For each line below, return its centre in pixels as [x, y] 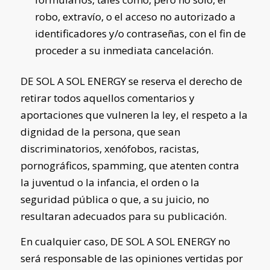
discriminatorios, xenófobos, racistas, [109, 149]
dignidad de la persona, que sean [100, 132]
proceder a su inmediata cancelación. [124, 50]
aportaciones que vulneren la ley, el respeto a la [134, 115]
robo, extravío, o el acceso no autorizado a [135, 17]
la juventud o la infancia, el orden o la [110, 182]
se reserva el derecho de [184, 81]
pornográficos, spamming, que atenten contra [130, 165]
